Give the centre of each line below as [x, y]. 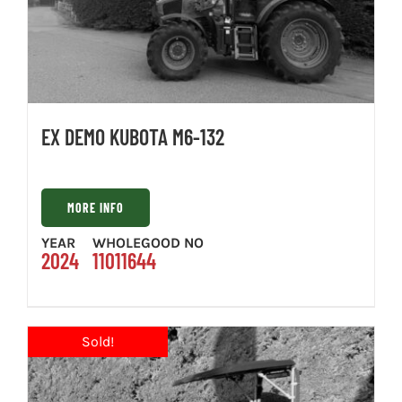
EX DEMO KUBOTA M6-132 [133, 136]
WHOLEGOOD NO [148, 242]
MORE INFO [96, 207]
